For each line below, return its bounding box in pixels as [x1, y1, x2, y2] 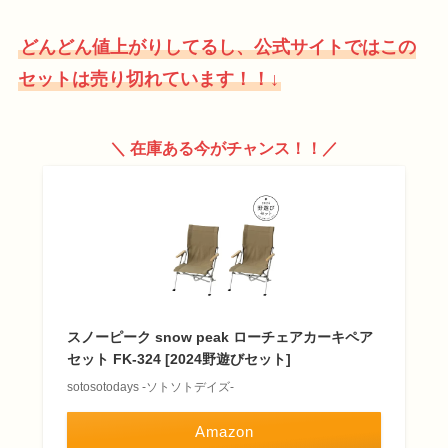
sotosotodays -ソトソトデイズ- [66, 379, 234, 394]
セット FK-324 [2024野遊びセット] [66, 350, 291, 367]
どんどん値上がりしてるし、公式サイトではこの [19, 37, 416, 58]
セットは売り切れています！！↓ [17, 69, 279, 90]
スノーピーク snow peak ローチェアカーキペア [66, 328, 373, 345]
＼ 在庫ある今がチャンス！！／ [110, 138, 338, 157]
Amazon [195, 422, 253, 440]
